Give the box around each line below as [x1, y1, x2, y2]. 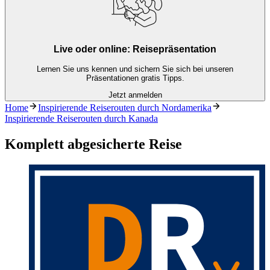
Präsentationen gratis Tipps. [86, 74, 184, 83]
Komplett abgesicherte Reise [5, 136, 182, 152]
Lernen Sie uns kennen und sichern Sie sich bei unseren [37, 64, 233, 74]
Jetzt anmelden [108, 90, 162, 100]
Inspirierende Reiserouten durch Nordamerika [38, 102, 212, 113]
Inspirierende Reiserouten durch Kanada [5, 113, 158, 124]
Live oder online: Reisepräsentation [54, 44, 216, 55]
